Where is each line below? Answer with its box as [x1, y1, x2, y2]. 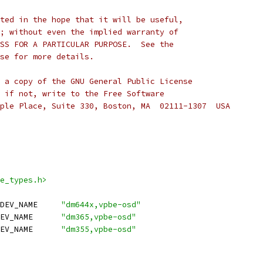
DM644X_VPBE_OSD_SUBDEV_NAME [38, 200, 61, 210]
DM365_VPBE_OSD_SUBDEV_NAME [33, 212, 61, 222]
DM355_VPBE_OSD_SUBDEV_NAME [33, 224, 61, 234]
